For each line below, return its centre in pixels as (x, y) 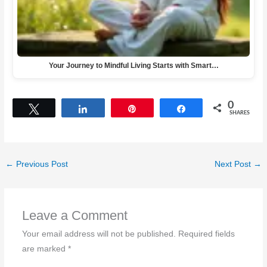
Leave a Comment (74, 215)
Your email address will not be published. (99, 234)
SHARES (239, 113)
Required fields (206, 234)
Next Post (234, 164)
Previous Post (41, 164)
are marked (45, 249)
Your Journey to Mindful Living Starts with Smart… (133, 65)
